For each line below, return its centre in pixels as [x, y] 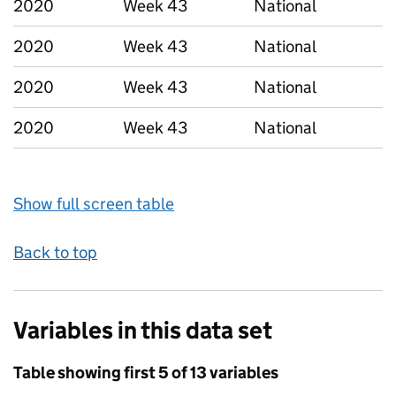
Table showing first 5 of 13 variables [146, 373]
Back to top [55, 252]
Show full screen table [94, 204]
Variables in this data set [143, 330]
